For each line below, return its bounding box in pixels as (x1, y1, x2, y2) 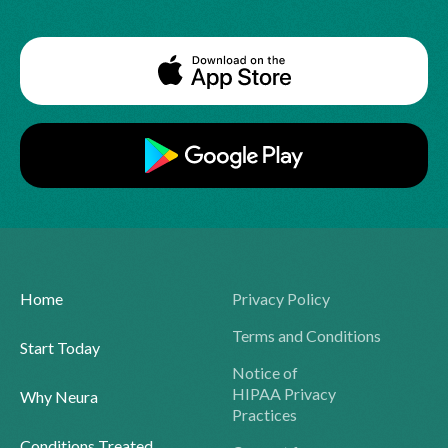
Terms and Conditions (232, 325, 381, 345)
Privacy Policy (232, 288, 330, 308)
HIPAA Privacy (232, 383, 336, 403)
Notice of (232, 362, 298, 382)
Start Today (20, 337, 100, 357)
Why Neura (20, 386, 98, 406)
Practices (232, 404, 297, 424)
